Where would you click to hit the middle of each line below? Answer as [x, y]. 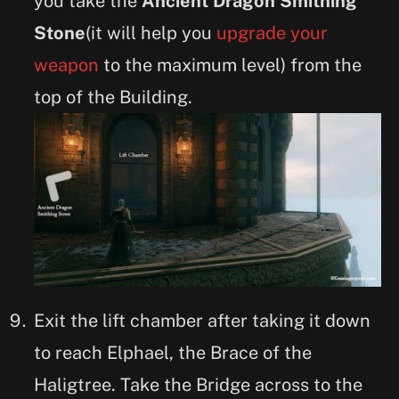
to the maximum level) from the [230, 65]
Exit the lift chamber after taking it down [202, 320]
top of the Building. [115, 98]
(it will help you [149, 33]
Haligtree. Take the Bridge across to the [198, 384]
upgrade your [270, 33]
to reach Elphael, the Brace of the [173, 352]
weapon [66, 65]
